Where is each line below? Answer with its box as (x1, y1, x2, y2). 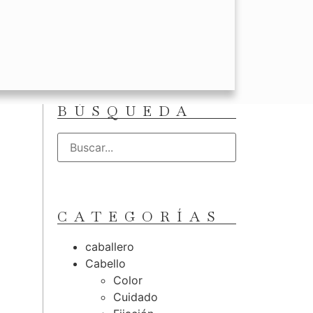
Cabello (85, 256, 126, 270)
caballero (85, 240, 134, 254)
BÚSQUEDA (57, 102, 194, 120)
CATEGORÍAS (57, 208, 222, 226)
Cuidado (113, 290, 158, 304)
